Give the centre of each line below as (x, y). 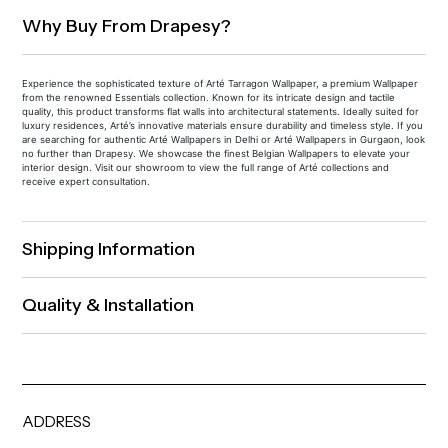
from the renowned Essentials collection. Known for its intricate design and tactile (209, 98)
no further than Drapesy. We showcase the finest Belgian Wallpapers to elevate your (216, 154)
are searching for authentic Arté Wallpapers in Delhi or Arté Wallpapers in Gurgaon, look (224, 140)
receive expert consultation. (86, 182)
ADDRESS (57, 422)
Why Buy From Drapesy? (127, 26)
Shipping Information (109, 249)
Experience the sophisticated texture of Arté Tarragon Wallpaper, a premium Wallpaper (220, 84)
